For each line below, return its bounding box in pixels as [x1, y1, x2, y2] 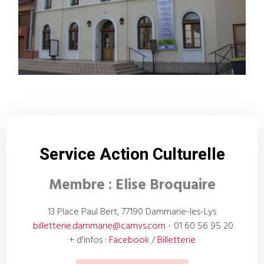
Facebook [108, 233, 149, 249]
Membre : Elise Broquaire [48, 173, 216, 195]
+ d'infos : [68, 233, 109, 249]
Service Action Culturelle [39, 144, 225, 164]
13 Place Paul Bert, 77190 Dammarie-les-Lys [48, 204, 216, 220]
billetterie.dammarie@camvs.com [33, 219, 166, 235]
